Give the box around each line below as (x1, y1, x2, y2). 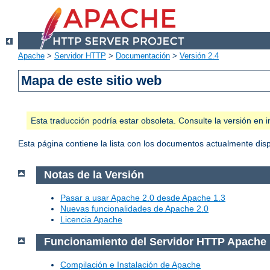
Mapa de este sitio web (21, 73, 162, 89)
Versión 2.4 (180, 51, 219, 61)
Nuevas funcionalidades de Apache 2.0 (60, 203, 209, 213)
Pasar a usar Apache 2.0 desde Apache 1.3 (60, 192, 225, 202)
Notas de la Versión (43, 169, 144, 181)
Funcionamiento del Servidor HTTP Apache (43, 236, 266, 248)
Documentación (116, 51, 170, 61)
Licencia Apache (60, 214, 122, 224)
